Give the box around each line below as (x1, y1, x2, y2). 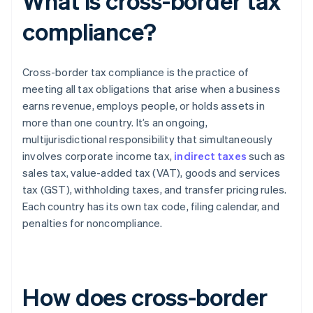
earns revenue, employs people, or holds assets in (22, 99, 265, 113)
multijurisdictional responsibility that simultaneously (22, 132, 272, 147)
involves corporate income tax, (22, 149, 175, 163)
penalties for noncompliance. (22, 216, 163, 231)
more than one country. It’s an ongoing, (22, 115, 208, 130)
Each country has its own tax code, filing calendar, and (22, 199, 280, 214)
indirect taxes (174, 149, 247, 163)
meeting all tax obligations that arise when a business (22, 82, 280, 96)
